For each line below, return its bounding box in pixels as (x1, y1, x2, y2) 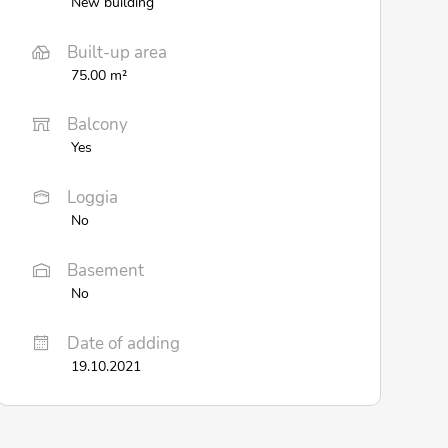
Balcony (66, 113, 128, 137)
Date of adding (66, 331, 180, 355)
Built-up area (66, 40, 167, 64)
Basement (66, 258, 144, 282)
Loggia (66, 186, 118, 210)
